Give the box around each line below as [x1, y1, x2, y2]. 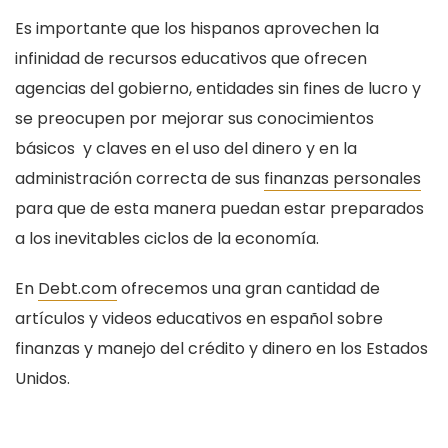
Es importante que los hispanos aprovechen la [15, 16, 379, 40]
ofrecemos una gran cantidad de [117, 276, 380, 300]
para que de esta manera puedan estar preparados [15, 196, 424, 220]
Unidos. [15, 366, 70, 390]
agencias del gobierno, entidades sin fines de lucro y [15, 76, 421, 100]
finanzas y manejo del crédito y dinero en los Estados [15, 336, 428, 360]
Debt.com [38, 276, 117, 300]
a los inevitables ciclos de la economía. [15, 226, 323, 250]
